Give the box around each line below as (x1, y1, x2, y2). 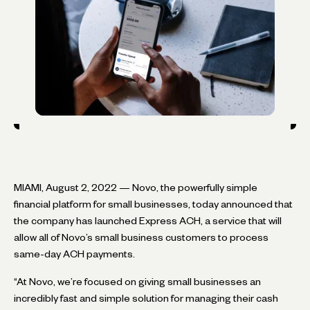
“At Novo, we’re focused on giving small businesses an (14, 277, 261, 285)
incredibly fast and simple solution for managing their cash (14, 294, 278, 302)
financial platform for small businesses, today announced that (14, 200, 293, 208)
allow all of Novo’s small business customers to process (14, 233, 268, 241)
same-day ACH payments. (14, 250, 135, 257)
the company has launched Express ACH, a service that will (14, 217, 282, 224)
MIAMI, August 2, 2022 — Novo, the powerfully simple (14, 183, 257, 191)
